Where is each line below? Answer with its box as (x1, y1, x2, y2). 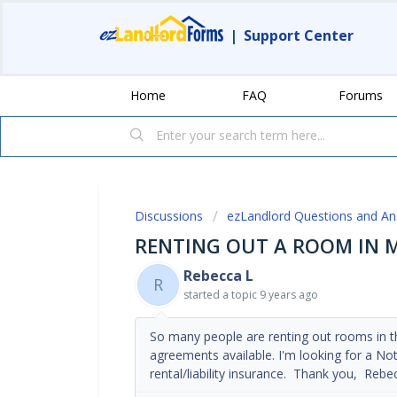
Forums (339, 86, 383, 104)
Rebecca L (183, 265, 253, 285)
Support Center (244, 26, 354, 45)
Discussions (135, 206, 203, 224)
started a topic (183, 286, 260, 302)
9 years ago (260, 286, 318, 302)
